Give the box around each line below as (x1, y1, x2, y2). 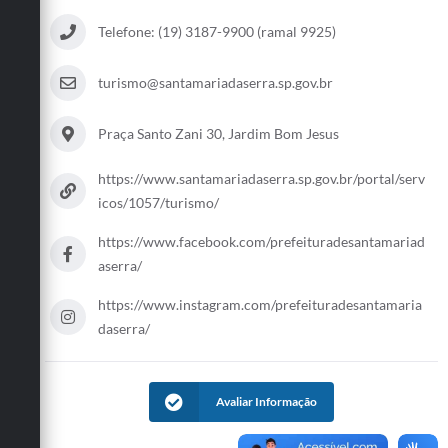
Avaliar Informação (216, 393, 317, 409)
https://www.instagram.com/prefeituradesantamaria (98, 295, 422, 313)
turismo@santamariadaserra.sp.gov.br (98, 73, 333, 91)
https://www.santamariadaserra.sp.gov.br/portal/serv (98, 169, 425, 187)
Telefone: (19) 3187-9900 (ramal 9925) (98, 22, 336, 40)
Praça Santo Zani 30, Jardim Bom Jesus (98, 124, 339, 142)
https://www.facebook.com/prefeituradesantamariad (98, 232, 425, 250)
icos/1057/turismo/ (98, 193, 219, 211)
